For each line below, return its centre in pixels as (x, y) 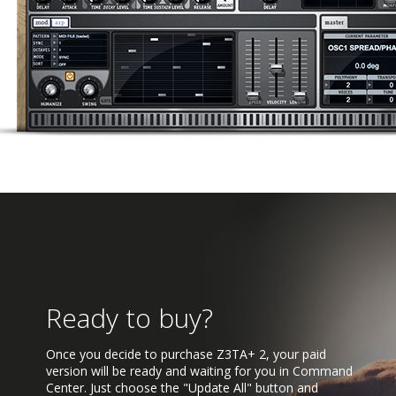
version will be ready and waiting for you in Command (199, 371)
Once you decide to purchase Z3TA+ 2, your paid (186, 354)
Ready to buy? (129, 318)
